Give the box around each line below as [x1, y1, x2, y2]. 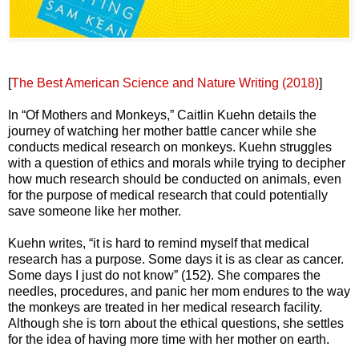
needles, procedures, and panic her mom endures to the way [8, 284, 350, 298]
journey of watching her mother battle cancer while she [8, 123, 317, 138]
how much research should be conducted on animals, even [8, 171, 341, 186]
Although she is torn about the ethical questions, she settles [8, 316, 344, 330]
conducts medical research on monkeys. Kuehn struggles [8, 139, 332, 154]
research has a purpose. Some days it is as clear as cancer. [8, 252, 344, 266]
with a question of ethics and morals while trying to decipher [8, 155, 345, 170]
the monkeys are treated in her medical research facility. [8, 300, 322, 314]
